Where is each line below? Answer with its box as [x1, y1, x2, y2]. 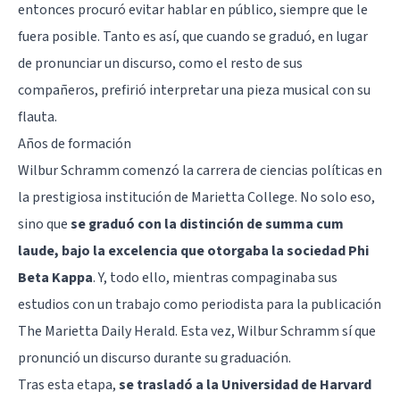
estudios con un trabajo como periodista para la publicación [18, 294, 381, 314]
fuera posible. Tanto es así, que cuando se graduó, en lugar [18, 26, 368, 46]
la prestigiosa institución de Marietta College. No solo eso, [18, 187, 375, 207]
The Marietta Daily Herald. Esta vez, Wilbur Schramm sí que [18, 321, 376, 341]
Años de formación [18, 133, 131, 154]
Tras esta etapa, [18, 374, 119, 395]
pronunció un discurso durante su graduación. [18, 347, 291, 368]
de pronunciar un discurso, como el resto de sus [18, 53, 303, 73]
